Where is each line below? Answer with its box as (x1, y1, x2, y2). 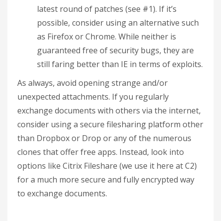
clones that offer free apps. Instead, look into (17, 147, 184, 157)
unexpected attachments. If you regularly (17, 91, 169, 102)
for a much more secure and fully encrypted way (17, 174, 194, 185)
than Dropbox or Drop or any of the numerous (17, 133, 191, 144)
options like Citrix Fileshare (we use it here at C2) (17, 160, 197, 171)
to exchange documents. (17, 188, 107, 199)
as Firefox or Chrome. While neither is (37, 31, 176, 42)
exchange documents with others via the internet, (17, 105, 201, 116)
